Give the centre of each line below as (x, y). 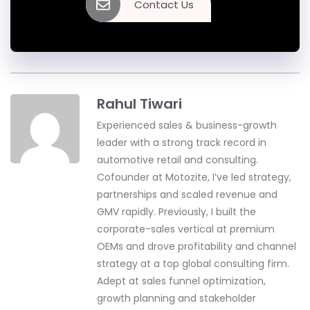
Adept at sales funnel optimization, (181, 281)
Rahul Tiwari (139, 104)
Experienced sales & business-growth (187, 126)
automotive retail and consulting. (177, 160)
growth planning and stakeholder (176, 299)
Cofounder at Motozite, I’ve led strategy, (194, 177)
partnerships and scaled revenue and (187, 195)
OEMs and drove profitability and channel (197, 247)
